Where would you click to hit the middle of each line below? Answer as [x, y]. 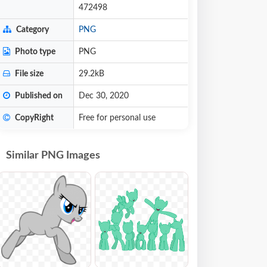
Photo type [34, 52]
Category [32, 30]
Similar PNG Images [53, 156]
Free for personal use [117, 118]
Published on [38, 96]
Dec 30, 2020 [104, 96]
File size [28, 74]
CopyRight [33, 118]
